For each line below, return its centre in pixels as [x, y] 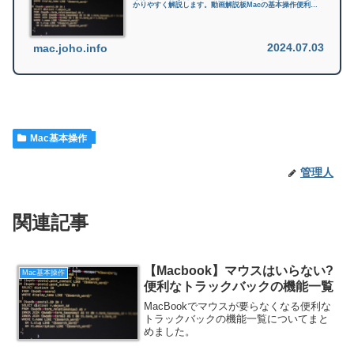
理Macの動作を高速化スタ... [179, 21]
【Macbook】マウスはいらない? [239, 271]
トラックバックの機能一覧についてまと [237, 318]
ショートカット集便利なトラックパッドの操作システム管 [225, 13]
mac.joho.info [70, 49]
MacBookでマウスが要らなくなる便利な [238, 306]
